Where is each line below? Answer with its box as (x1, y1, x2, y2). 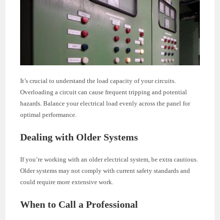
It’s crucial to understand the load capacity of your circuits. (20, 77, 176, 84)
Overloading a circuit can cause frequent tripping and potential (20, 88, 188, 96)
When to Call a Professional (20, 198, 138, 210)
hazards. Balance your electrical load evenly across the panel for (20, 99, 191, 107)
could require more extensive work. (20, 178, 114, 186)
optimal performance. (20, 110, 77, 118)
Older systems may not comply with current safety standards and (20, 166, 191, 174)
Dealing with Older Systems (20, 131, 138, 142)
